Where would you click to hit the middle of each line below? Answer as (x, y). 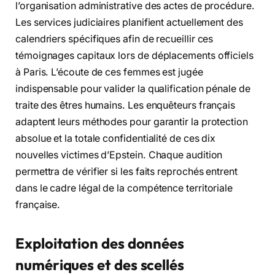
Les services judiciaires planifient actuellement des (129, 23)
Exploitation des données (100, 243)
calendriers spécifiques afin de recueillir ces (114, 39)
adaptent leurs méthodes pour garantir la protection (132, 122)
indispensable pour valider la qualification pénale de (133, 89)
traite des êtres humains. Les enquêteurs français (126, 106)
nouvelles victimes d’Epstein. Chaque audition (119, 155)
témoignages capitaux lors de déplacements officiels (134, 56)
